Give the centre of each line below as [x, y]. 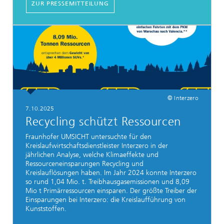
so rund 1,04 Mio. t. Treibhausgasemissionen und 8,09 [107, 182]
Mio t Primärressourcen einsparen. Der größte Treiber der [111, 191]
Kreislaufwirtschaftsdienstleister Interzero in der [97, 146]
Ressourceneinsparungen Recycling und [84, 164]
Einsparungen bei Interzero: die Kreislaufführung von [105, 200]
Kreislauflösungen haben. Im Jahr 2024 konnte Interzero [111, 173]
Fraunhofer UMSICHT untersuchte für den [88, 137]
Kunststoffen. [46, 209]
